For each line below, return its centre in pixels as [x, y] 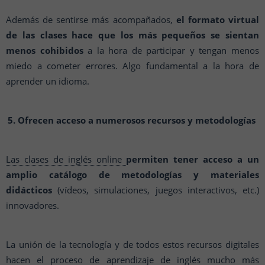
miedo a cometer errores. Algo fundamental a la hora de [132, 66]
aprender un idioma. [48, 81]
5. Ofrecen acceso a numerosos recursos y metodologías [132, 120]
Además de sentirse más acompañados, [91, 20]
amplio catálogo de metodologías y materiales [132, 174]
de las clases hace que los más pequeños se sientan [132, 35]
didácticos [29, 190]
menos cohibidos [45, 50]
